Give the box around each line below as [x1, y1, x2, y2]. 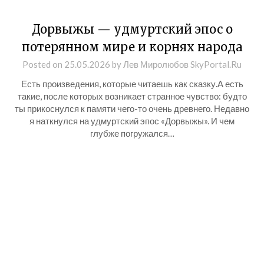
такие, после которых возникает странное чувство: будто [17, 91, 247, 101]
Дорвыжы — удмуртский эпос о [31, 22, 233, 37]
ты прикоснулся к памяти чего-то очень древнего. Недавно [15, 103, 249, 114]
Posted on [22, 59, 64, 70]
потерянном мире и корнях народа [21, 39, 243, 54]
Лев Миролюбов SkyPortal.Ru [123, 59, 242, 70]
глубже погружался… [90, 128, 174, 138]
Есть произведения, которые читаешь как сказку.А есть [21, 78, 243, 89]
